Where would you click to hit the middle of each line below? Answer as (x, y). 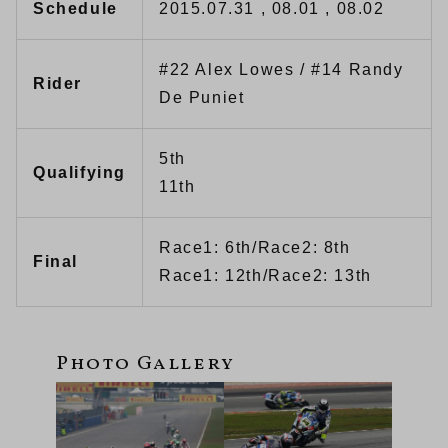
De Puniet (202, 98)
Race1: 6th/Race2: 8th (255, 248)
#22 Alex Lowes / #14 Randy (281, 70)
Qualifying (79, 173)
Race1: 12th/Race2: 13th (265, 276)
